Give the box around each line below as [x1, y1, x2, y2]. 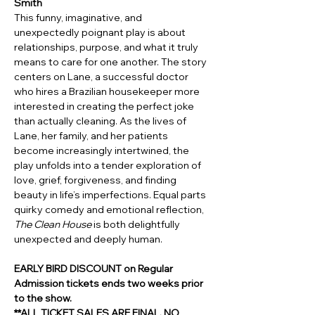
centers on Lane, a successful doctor [14, 70, 191, 84]
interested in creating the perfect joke [14, 100, 196, 113]
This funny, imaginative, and [14, 11, 144, 25]
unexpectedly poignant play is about [14, 26, 188, 39]
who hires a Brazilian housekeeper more [14, 85, 202, 98]
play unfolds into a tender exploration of [14, 159, 203, 172]
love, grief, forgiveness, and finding [14, 174, 179, 187]
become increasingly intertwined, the [14, 144, 191, 157]
